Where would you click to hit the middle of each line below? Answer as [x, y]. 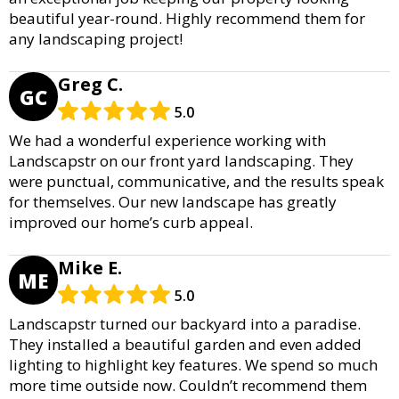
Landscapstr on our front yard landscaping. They [181, 161]
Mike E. [90, 268]
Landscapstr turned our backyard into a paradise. [185, 324]
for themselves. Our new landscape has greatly [173, 202]
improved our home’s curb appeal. [131, 223]
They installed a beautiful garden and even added [185, 345]
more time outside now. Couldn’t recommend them [188, 386]
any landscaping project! [96, 39]
